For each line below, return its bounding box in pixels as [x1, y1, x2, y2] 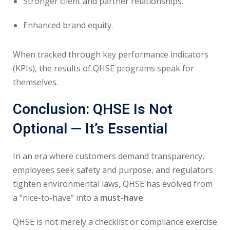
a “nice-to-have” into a [13, 192, 100, 203]
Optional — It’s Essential [13, 119, 167, 140]
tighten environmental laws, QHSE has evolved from [13, 178, 213, 189]
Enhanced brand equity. [23, 20, 113, 31]
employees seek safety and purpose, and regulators [13, 164, 213, 176]
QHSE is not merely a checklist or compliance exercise [13, 216, 217, 227]
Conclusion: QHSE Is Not [13, 99, 172, 120]
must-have [100, 192, 143, 203]
